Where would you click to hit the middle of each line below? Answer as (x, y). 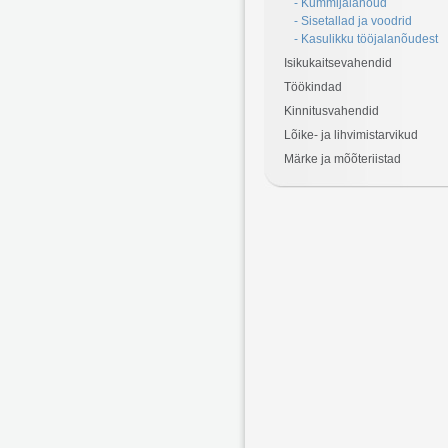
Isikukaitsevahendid (338, 63)
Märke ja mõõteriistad (342, 159)
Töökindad (313, 87)
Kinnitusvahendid (331, 111)
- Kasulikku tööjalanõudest (366, 39)
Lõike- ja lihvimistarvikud (351, 135)
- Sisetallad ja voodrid (353, 21)
